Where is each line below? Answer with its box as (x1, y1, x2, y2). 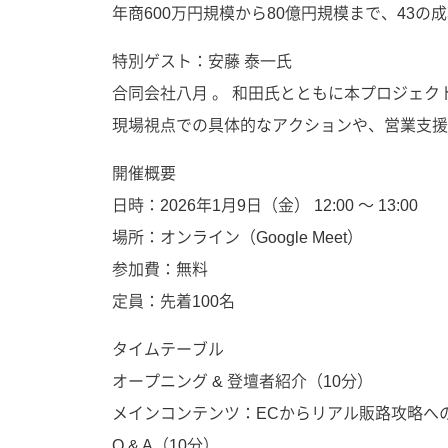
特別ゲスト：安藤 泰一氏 (112, 53, 292, 70)
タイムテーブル (112, 341, 224, 358)
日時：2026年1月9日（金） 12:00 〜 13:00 (112, 197, 418, 214)
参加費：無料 (112, 261, 208, 278)
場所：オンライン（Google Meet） (112, 229, 363, 246)
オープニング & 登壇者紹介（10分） (112, 373, 373, 390)
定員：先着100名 (112, 293, 235, 310)
